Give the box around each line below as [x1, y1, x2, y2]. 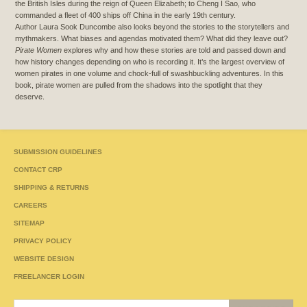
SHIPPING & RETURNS [14, 184, 89, 192]
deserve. [15, 93, 45, 101]
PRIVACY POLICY [14, 237, 72, 245]
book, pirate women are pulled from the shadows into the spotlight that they [15, 81, 262, 90]
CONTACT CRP [14, 166, 62, 174]
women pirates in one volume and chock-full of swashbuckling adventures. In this [15, 69, 284, 78]
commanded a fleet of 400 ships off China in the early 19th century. [15, 11, 236, 20]
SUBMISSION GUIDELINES [14, 148, 102, 156]
